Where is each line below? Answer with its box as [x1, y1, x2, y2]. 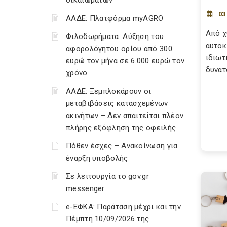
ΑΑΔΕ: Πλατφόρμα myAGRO [66, 14, 164, 23]
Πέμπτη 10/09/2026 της [66, 214, 149, 223]
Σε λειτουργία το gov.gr [66, 172, 149, 181]
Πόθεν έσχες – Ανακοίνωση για [66, 141, 178, 150]
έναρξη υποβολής [66, 154, 128, 163]
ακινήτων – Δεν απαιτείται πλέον [66, 111, 184, 120]
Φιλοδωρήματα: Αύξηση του [66, 32, 164, 41]
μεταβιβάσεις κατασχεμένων [66, 99, 168, 108]
